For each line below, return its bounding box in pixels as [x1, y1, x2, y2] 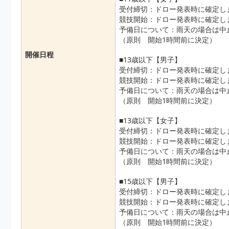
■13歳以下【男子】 [119, 55, 189, 65]
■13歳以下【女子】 [119, 116, 189, 126]
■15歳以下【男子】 [119, 176, 189, 187]
